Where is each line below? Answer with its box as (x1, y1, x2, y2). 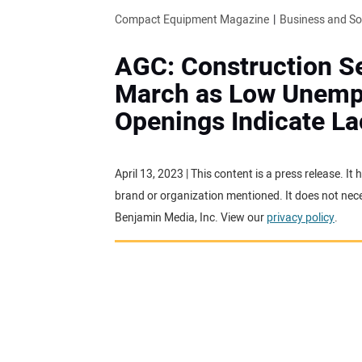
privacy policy (267, 208, 335, 226)
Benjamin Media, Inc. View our (115, 208, 267, 226)
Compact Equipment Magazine (115, 11, 269, 28)
